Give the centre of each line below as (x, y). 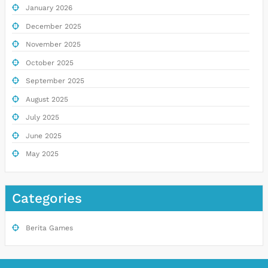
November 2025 (53, 45)
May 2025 (42, 154)
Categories (47, 198)
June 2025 (43, 135)
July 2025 (42, 118)
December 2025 (53, 26)
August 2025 (47, 99)
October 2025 (49, 63)
